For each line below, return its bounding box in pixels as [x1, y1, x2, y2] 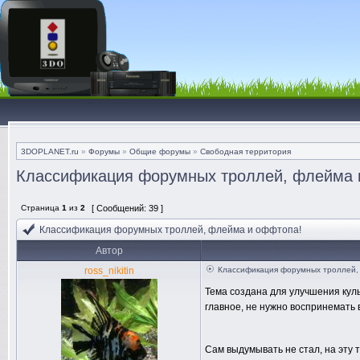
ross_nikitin [84, 265, 134, 276]
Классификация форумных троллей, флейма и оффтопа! [39, 224, 304, 235]
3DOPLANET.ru [21, 147, 79, 156]
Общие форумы [129, 147, 190, 156]
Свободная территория [200, 147, 291, 156]
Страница [18, 203, 62, 212]
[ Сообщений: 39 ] [89, 203, 166, 213]
